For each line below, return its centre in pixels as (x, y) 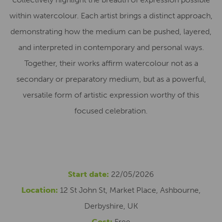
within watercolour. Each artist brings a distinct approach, (111, 16)
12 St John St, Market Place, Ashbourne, (129, 190)
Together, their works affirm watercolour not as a (111, 63)
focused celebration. (111, 111)
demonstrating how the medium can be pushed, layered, (111, 31)
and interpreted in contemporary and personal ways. (111, 47)
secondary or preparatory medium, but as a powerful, (111, 79)
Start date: (88, 174)
